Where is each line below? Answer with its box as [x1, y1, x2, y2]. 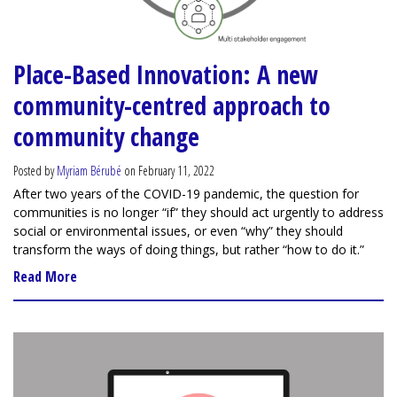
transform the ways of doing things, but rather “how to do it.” [13, 241, 368, 259]
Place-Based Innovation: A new [13, 58, 318, 92]
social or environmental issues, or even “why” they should [13, 222, 343, 240]
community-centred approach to [13, 89, 331, 123]
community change [13, 120, 199, 154]
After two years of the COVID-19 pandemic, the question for [13, 185, 359, 203]
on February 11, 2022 [121, 162, 214, 180]
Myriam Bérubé [57, 162, 121, 180]
